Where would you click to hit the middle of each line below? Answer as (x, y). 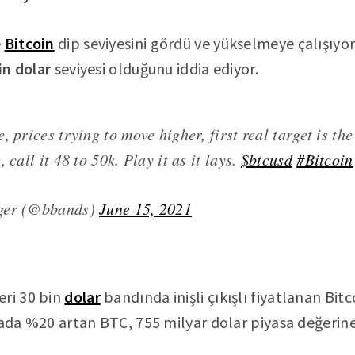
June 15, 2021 (146, 208)
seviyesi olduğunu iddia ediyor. (155, 69)
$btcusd (266, 159)
